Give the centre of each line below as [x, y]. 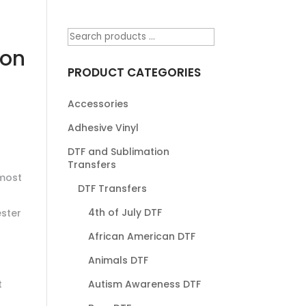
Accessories [98, 103]
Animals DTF [118, 260]
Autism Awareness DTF [144, 284]
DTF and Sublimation [118, 151]
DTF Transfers [112, 188]
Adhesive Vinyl [103, 127]
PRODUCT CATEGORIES [134, 72]
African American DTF [141, 236]
